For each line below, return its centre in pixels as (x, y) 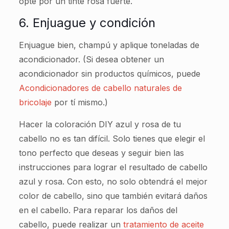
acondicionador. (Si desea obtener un (91, 59)
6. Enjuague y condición (87, 22)
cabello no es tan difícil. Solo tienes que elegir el (112, 138)
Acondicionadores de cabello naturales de (100, 88)
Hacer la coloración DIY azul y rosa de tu (100, 124)
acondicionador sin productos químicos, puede (109, 73)
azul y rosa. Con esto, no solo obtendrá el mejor (113, 181)
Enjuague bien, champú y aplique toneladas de (109, 45)
